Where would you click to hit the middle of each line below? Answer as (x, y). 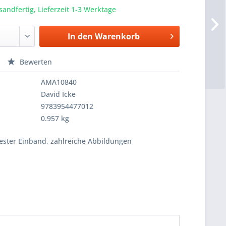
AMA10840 (59, 82)
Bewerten (35, 62)
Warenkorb (117, 36)
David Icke (59, 94)
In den (80, 36)
